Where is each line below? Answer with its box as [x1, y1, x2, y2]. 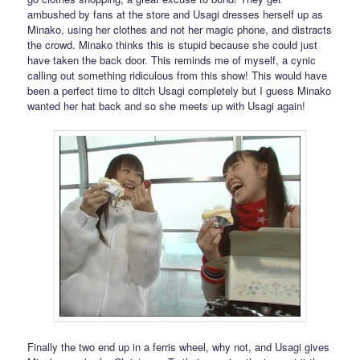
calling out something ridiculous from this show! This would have [27, 67, 328, 83]
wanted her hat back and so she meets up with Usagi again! [27, 97, 306, 113]
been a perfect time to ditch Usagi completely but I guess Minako [27, 82, 332, 98]
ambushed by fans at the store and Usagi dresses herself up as [27, 6, 324, 22]
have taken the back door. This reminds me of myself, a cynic [27, 51, 317, 67]
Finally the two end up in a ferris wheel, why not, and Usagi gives [27, 338, 330, 354]
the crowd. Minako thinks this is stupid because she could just [27, 36, 318, 52]
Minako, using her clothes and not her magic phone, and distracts [27, 21, 333, 37]
